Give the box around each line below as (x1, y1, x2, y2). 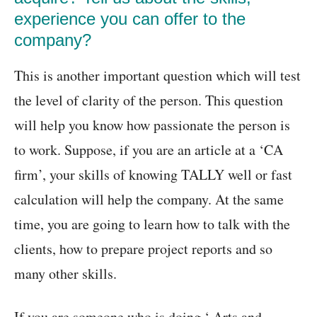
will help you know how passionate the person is (14, 115, 290, 135)
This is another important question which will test (14, 66, 301, 86)
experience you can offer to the (14, 9, 246, 29)
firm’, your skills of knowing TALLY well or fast (14, 165, 292, 185)
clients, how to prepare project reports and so (14, 239, 272, 259)
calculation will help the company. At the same (14, 190, 284, 209)
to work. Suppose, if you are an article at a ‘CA (14, 140, 283, 160)
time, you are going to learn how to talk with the (14, 214, 290, 234)
